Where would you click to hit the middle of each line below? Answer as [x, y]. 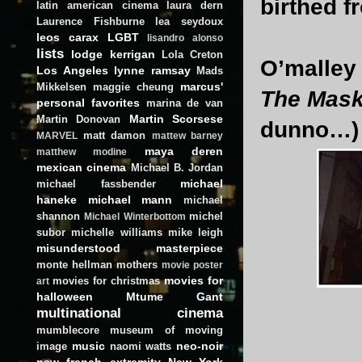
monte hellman [74, 264]
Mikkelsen [61, 86]
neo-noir [200, 345]
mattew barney [187, 135]
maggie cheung [133, 86]
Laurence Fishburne [90, 21]
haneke [57, 199]
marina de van [184, 103]
